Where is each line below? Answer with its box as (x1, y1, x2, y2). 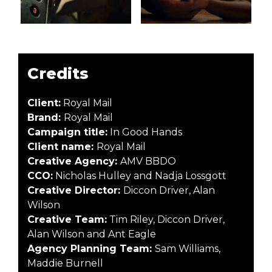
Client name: (27, 140, 97, 152)
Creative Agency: (27, 155, 120, 167)
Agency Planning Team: (27, 242, 155, 254)
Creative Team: (27, 213, 107, 225)
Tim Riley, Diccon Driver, (107, 213, 225, 225)
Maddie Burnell (27, 257, 103, 269)
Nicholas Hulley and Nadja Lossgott (53, 169, 226, 182)
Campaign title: (27, 126, 107, 138)
